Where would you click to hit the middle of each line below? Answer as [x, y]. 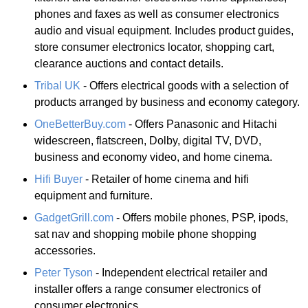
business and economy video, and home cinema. [153, 157]
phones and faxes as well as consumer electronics [157, 14]
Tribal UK [57, 85]
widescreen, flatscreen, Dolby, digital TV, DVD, [148, 140]
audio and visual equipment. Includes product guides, [164, 30]
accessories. [65, 250]
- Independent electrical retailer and [180, 272]
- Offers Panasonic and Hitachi [201, 124]
